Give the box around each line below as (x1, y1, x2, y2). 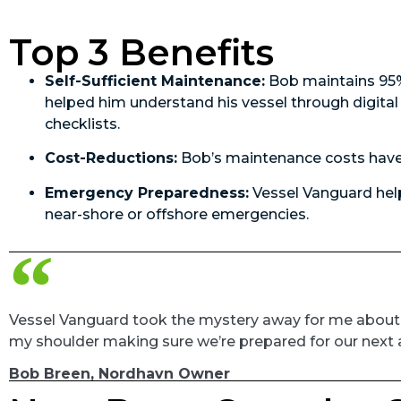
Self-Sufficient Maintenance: (45, 72, 265, 90)
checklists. (45, 115, 120, 132)
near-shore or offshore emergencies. (45, 205, 309, 223)
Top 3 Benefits (9, 30, 274, 74)
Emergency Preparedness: (45, 183, 249, 201)
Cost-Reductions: (45, 149, 177, 167)
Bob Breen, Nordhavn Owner (9, 365, 230, 383)
